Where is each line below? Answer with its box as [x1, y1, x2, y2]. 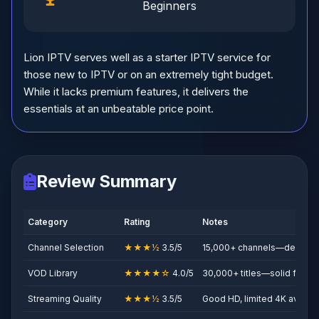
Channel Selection [28, 242, 104, 253]
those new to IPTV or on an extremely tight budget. [23, 68, 273, 81]
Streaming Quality [28, 293, 102, 304]
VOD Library [28, 268, 78, 278]
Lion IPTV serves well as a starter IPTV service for [23, 51, 271, 64]
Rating [124, 216, 150, 227]
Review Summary [36, 171, 177, 192]
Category [28, 216, 68, 227]
